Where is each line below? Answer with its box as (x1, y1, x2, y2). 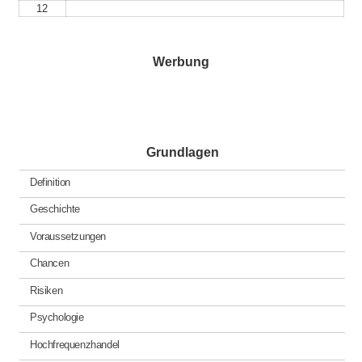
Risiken (29, 284, 63, 297)
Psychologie (29, 311, 84, 324)
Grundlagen (145, 145, 219, 160)
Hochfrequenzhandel (29, 338, 120, 351)
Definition (29, 175, 71, 188)
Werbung (153, 55, 209, 69)
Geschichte (29, 203, 81, 216)
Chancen (29, 257, 69, 270)
